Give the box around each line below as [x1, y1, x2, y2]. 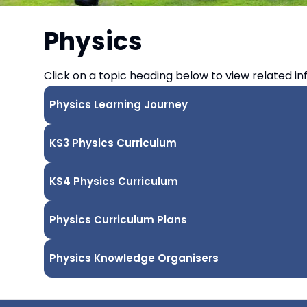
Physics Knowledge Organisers [49, 251, 219, 266]
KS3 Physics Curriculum [49, 136, 177, 151]
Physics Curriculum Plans [49, 212, 187, 228]
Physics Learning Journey [49, 97, 188, 112]
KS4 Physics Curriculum [49, 174, 178, 189]
